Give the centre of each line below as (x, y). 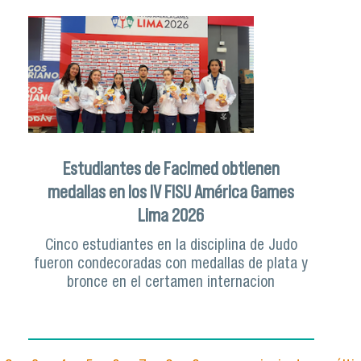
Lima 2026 (171, 215)
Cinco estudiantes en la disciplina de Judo (171, 246)
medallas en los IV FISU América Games (171, 191)
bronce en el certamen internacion (171, 283)
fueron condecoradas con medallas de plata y (171, 264)
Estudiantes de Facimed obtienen (171, 168)
